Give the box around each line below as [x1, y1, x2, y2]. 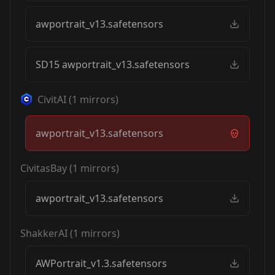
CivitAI [37, 93, 66, 106]
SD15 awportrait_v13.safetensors [36, 58, 190, 71]
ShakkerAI [20, 227, 68, 240]
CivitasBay [20, 161, 67, 175]
